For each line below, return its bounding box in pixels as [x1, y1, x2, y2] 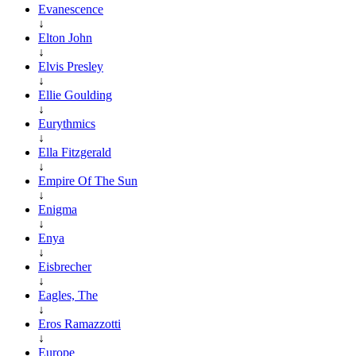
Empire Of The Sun [38, 173, 137, 188]
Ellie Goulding [38, 87, 112, 102]
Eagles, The [38, 288, 98, 302]
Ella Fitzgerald [38, 145, 111, 159]
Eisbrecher [38, 259, 91, 273]
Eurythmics [38, 116, 95, 130]
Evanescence [38, 2, 103, 16]
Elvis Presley [38, 59, 103, 73]
